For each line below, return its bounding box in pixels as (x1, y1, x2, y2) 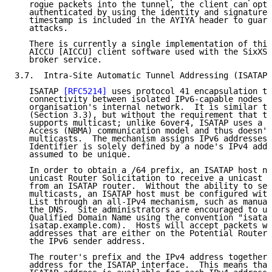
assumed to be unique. (15, 149, 131, 160)
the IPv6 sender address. (15, 236, 146, 246)
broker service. (15, 55, 102, 65)
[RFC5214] (63, 86, 107, 97)
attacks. (15, 23, 68, 33)
